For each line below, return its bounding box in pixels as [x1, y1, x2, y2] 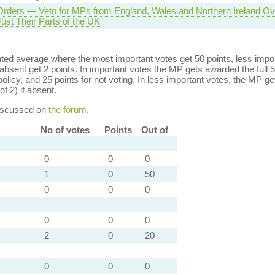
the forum [48, 104, 87, 115]
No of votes [40, 125, 90, 135]
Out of [141, 125, 168, 135]
